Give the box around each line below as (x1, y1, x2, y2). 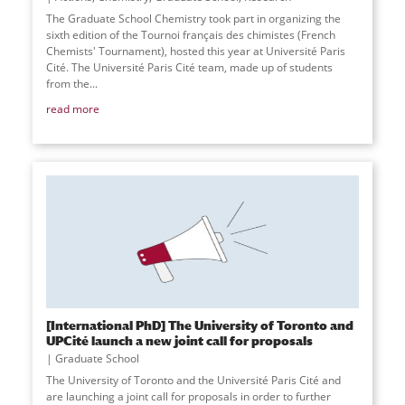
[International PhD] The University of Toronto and (45, 317, 353, 334)
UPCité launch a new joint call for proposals (45, 333, 313, 349)
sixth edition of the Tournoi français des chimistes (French (45, 26, 335, 42)
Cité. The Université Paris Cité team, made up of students (45, 59, 333, 75)
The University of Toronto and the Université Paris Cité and (45, 372, 341, 389)
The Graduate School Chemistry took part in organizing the (45, 10, 341, 26)
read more (45, 100, 99, 117)
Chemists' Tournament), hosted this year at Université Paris (45, 42, 345, 59)
